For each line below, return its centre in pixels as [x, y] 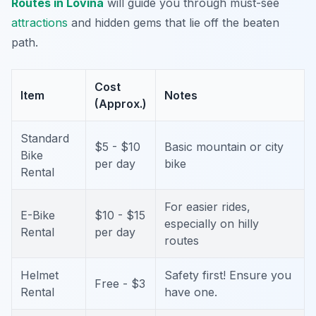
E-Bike [38, 215]
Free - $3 [120, 284]
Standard [45, 139]
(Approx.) [121, 104]
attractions [39, 23]
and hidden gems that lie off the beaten [174, 23]
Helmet [39, 275]
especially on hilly [212, 224]
